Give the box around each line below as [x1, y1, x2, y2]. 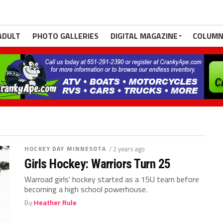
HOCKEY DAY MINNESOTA [24, 144, 107, 153]
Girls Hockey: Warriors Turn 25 [24, 156, 171, 171]
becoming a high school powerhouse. [24, 183, 148, 195]
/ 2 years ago [109, 144, 145, 154]
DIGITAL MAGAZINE [111, 30, 178, 42]
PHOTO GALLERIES [32, 30, 99, 42]
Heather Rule [34, 197, 77, 208]
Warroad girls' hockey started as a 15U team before [24, 173, 200, 185]
